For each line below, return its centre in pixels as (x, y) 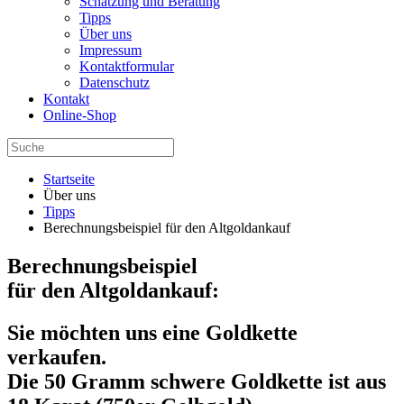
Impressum (110, 50)
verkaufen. (57, 357)
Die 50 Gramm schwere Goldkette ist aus (197, 381)
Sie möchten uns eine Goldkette (152, 332)
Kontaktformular (127, 66)
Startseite (69, 179)
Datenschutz (115, 83)
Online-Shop (80, 115)
